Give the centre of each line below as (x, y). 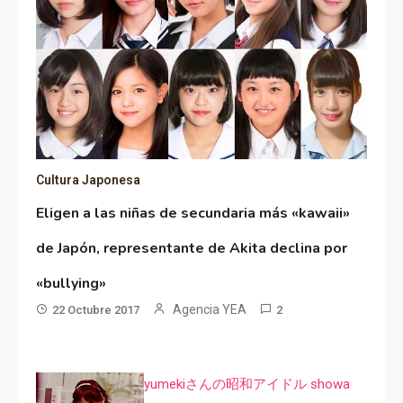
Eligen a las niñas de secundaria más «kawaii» (193, 213)
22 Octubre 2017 (96, 309)
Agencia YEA (210, 309)
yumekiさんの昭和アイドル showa (247, 384)
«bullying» (72, 283)
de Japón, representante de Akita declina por (192, 248)
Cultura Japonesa (89, 179)
